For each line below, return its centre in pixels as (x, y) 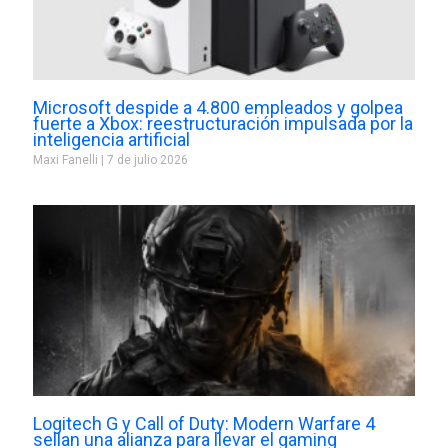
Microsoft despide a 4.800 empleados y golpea (217, 108)
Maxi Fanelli (66, 160)
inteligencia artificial (111, 140)
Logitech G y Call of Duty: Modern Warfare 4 (203, 424)
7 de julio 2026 (145, 160)
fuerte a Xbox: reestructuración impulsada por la (222, 124)
